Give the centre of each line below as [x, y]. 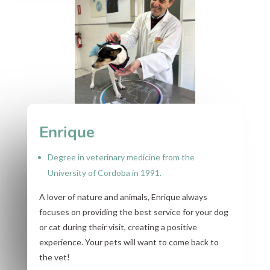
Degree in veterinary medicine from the [121, 157]
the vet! [54, 257]
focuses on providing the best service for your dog [133, 212]
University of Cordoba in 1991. [104, 172]
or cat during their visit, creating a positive [118, 227]
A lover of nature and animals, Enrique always [123, 196]
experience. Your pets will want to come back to [129, 242]
